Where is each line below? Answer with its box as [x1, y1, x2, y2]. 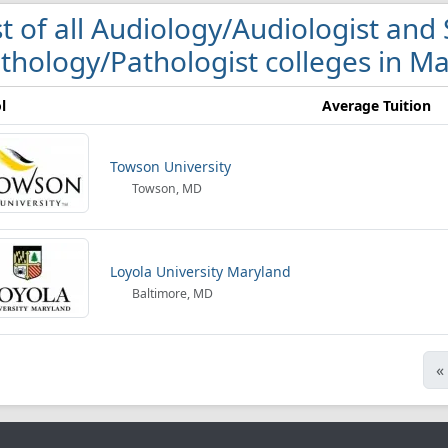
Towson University [110, 157, 231, 176]
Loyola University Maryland [110, 262, 291, 281]
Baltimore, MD [129, 285, 214, 302]
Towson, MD [129, 180, 203, 197]
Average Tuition [322, 96, 431, 115]
